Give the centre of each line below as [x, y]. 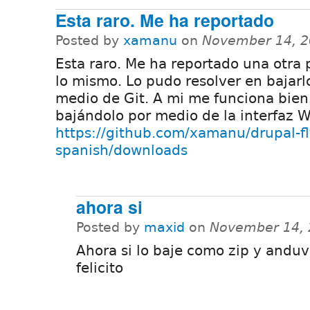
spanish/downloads [121, 151]
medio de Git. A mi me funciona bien [182, 99]
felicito [100, 268]
